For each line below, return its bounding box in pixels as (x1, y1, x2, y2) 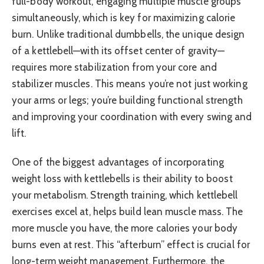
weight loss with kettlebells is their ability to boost (12, 172, 233, 184)
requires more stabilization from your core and (12, 61, 217, 74)
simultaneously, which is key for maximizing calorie (12, 12, 236, 24)
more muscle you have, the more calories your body (12, 222, 238, 234)
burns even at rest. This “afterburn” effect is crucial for (12, 238, 250, 250)
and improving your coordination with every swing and (12, 111, 252, 123)
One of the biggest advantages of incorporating (12, 156, 224, 168)
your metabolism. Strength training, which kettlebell (12, 189, 238, 201)
